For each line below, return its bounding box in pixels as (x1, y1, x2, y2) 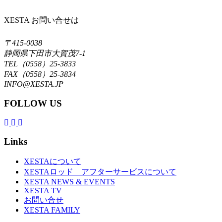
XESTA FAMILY (24, 206, 80, 215)
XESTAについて (24, 157, 81, 166)
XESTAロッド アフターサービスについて (24, 167, 176, 176)
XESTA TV (24, 186, 62, 195)
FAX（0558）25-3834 (4, 70, 76, 79)
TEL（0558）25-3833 (4, 59, 76, 68)
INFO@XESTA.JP (4, 80, 63, 89)
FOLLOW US (4, 98, 62, 109)
